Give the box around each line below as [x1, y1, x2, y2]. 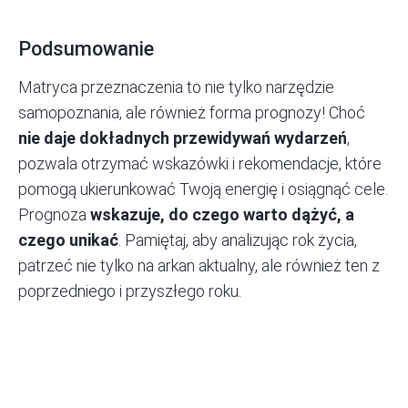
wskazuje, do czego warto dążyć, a [90, 205, 354, 225]
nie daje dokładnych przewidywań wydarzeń [18, 128, 347, 148]
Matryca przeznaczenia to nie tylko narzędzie [18, 77, 334, 97]
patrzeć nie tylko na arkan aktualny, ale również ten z [18, 256, 380, 276]
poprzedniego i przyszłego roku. [18, 281, 241, 301]
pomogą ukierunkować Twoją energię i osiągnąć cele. [18, 179, 388, 199]
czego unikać [18, 230, 118, 250]
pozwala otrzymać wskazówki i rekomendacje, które [18, 154, 382, 174]
